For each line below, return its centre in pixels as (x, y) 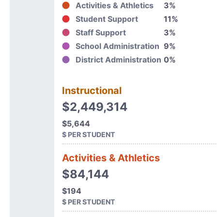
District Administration (118, 60)
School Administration (117, 46)
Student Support (107, 19)
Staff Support (101, 32)
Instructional (92, 91)
